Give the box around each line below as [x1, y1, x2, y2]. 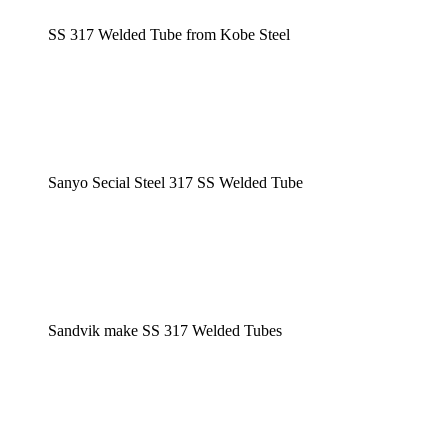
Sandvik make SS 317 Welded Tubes [48, 321, 282, 339]
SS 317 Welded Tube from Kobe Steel [48, 25, 290, 43]
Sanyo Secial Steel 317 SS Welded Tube [48, 173, 303, 191]
